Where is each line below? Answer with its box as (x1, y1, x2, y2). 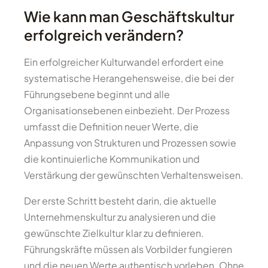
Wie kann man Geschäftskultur (24, 7, 234, 25)
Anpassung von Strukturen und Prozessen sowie (24, 136, 236, 149)
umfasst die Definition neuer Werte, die (24, 120, 199, 133)
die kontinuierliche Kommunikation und (24, 153, 200, 165)
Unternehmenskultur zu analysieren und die (24, 211, 216, 223)
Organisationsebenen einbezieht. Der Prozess (24, 104, 230, 117)
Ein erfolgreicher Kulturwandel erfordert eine (24, 56, 224, 68)
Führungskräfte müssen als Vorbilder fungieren (24, 243, 232, 255)
